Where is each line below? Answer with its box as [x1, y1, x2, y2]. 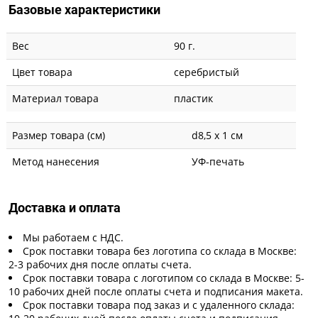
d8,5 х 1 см [192, 128, 243, 142]
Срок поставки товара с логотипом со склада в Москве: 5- [23, 270, 305, 285]
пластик [174, 91, 213, 105]
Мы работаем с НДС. [23, 230, 124, 244]
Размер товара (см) [12, 128, 105, 142]
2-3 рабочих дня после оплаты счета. [9, 257, 192, 271]
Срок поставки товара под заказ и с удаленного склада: [23, 297, 295, 312]
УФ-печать [192, 154, 244, 168]
